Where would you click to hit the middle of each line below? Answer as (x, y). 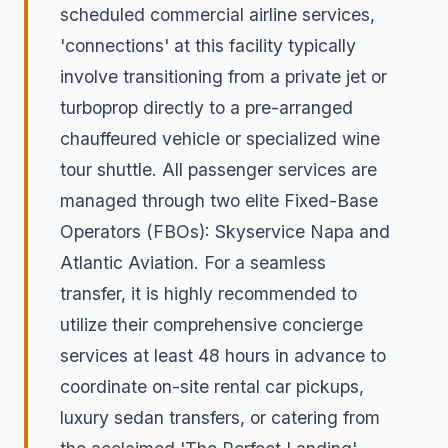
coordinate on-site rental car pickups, (212, 386)
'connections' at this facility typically (208, 45)
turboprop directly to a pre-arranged (206, 107)
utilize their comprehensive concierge (211, 324)
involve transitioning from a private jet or (223, 76)
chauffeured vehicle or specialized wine (220, 138)
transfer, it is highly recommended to (208, 293)
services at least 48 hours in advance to (223, 355)
